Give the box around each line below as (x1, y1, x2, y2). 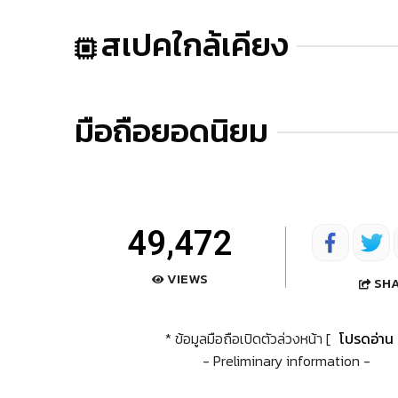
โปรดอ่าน (338, 327, 394, 349)
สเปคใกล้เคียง (101, 20, 288, 70)
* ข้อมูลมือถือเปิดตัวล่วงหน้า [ (164, 327, 334, 349)
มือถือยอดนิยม (75, 107, 268, 156)
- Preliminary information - (202, 349, 370, 371)
